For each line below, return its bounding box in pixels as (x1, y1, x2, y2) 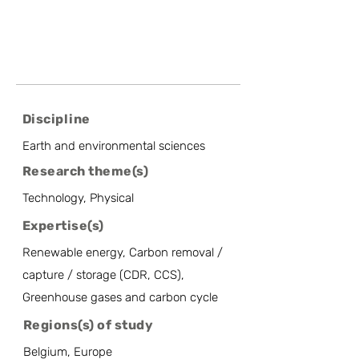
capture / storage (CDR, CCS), (22, 268, 184, 282)
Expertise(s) (22, 218, 104, 233)
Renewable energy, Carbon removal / (22, 245, 223, 260)
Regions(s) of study (23, 317, 154, 333)
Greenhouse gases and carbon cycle (22, 290, 218, 305)
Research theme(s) (22, 163, 149, 179)
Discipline (22, 111, 91, 127)
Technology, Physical (22, 191, 134, 205)
